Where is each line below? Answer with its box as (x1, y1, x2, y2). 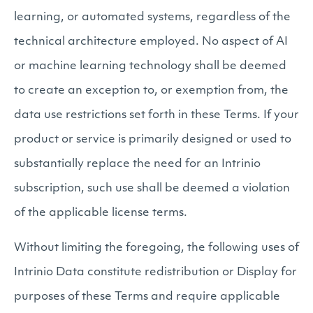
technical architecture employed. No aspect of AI (14, 36, 288, 48)
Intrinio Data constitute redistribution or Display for (14, 267, 297, 278)
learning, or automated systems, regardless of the (14, 12, 291, 23)
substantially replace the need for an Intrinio (14, 159, 261, 170)
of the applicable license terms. (14, 208, 187, 219)
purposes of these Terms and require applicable (14, 291, 280, 303)
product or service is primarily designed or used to (14, 134, 291, 145)
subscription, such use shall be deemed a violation (14, 183, 290, 194)
